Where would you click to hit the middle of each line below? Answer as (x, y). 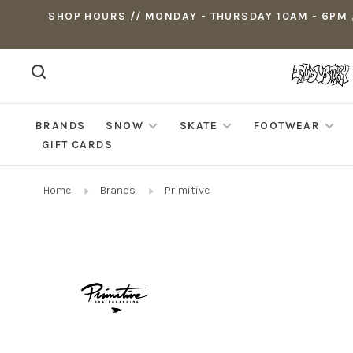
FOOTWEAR (287, 126)
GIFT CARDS (77, 145)
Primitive (187, 190)
